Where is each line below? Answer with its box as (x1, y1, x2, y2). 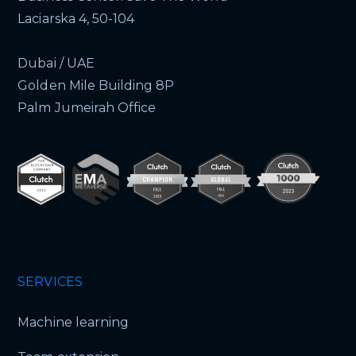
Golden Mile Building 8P (17, 78, 175, 94)
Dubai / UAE (17, 56, 95, 72)
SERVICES (17, 273, 83, 289)
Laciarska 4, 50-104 (17, 11, 134, 27)
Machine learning (17, 314, 129, 330)
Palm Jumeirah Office (17, 100, 157, 116)
